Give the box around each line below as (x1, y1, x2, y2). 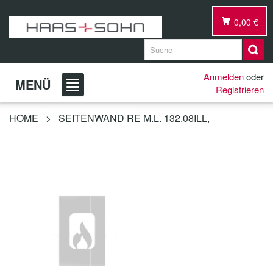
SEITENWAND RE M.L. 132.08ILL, (58, 111, 210, 125)
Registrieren (216, 83, 264, 96)
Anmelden (204, 70, 244, 83)
